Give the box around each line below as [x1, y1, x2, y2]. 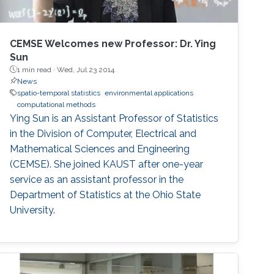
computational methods [17, 100, 96, 109]
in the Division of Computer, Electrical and [10, 127, 197, 139]
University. [10, 204, 56, 216]
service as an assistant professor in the [10, 173, 184, 185]
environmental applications [105, 88, 194, 97]
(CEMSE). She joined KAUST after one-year [10, 158, 204, 170]
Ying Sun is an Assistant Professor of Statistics [10, 112, 219, 124]
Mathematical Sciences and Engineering [10, 143, 190, 155]
